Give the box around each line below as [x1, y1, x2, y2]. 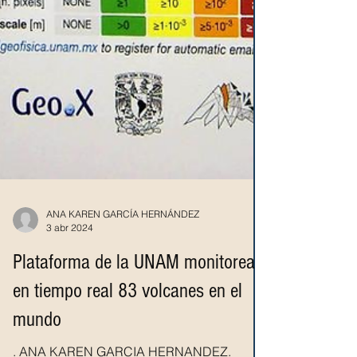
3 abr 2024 [46, 298, 93, 310]
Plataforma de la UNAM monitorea [13, 327, 255, 351]
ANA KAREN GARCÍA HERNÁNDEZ [46, 284, 199, 296]
